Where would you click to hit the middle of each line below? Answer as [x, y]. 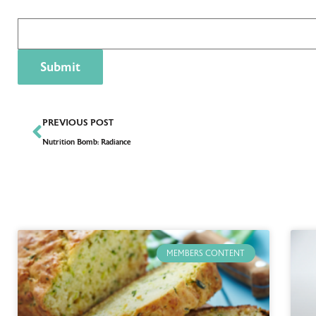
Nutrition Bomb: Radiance [87, 142]
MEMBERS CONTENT [206, 253]
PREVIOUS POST [78, 122]
